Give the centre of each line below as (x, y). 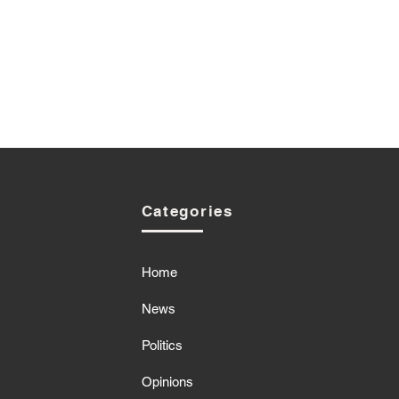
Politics (162, 346)
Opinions (167, 382)
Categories (187, 212)
